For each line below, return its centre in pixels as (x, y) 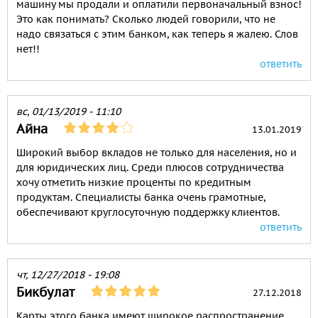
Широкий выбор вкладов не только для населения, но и (157, 153)
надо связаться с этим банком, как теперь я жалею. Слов (157, 34)
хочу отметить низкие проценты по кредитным (134, 183)
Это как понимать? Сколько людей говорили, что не (146, 20)
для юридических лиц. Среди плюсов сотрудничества (150, 168)
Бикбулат (45, 292)
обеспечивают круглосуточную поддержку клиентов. (148, 213)
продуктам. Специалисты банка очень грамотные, (141, 198)
